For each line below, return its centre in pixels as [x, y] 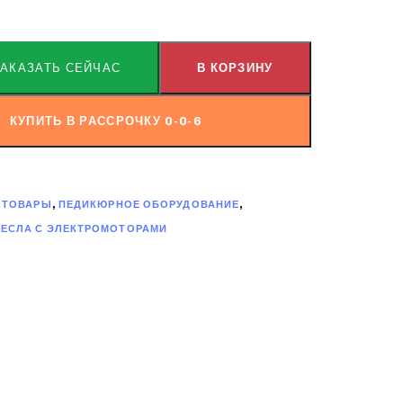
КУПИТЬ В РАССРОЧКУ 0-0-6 [105, 121]
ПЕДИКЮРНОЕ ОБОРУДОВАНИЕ [149, 204]
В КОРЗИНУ [235, 67]
